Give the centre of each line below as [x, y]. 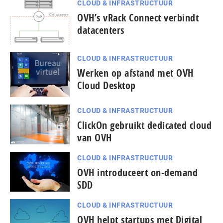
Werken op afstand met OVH [135, 73]
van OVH [95, 138]
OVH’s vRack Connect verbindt [138, 18]
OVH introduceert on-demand [137, 173]
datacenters [101, 30]
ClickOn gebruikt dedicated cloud [144, 125]
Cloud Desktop [107, 86]
